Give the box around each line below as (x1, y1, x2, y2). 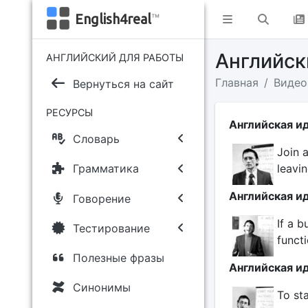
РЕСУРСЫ (46, 107, 93, 119)
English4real (74, 11, 151, 27)
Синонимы (72, 280, 131, 295)
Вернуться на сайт (72, 77, 174, 91)
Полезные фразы (72, 250, 164, 265)
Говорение (72, 191, 131, 206)
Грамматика (72, 162, 139, 176)
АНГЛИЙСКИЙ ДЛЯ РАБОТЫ (46, 52, 184, 63)
